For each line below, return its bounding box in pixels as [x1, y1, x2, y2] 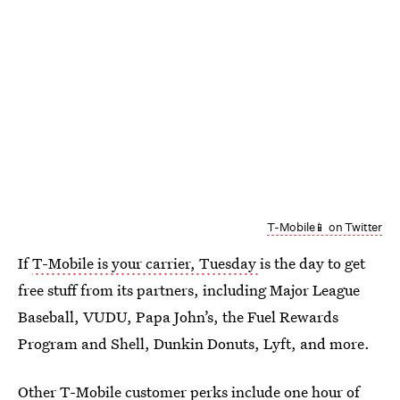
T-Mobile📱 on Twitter [267, 219, 382, 235]
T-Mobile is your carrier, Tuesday [32, 252, 260, 273]
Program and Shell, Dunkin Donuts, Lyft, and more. [18, 332, 370, 354]
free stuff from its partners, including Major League [18, 279, 360, 300]
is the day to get [260, 252, 365, 273]
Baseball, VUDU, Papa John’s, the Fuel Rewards [18, 305, 338, 327]
